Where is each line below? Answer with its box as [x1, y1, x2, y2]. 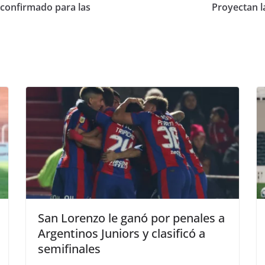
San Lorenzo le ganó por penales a [38, 210, 225, 227]
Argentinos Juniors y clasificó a [38, 225, 205, 242]
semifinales [38, 241, 101, 257]
